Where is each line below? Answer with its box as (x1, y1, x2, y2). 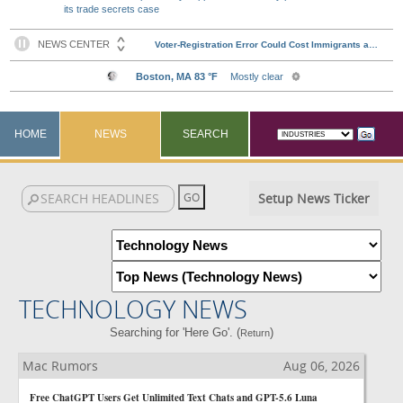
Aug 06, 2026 (283, 357, 360, 374)
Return (239, 327, 270, 338)
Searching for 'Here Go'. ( (109, 326, 240, 339)
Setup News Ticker (257, 190, 370, 207)
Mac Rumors (22, 357, 98, 374)
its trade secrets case (64, 4, 160, 14)
